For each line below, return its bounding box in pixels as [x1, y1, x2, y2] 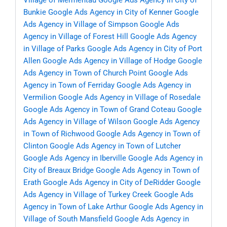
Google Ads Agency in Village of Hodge [43, 56, 176, 66]
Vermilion [23, 93, 56, 102]
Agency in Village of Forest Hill [23, 32, 128, 42]
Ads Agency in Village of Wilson [23, 117, 131, 127]
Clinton [23, 141, 48, 151]
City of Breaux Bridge [23, 166, 94, 175]
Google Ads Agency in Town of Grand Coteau [23, 105, 175, 115]
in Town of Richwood [23, 129, 94, 139]
